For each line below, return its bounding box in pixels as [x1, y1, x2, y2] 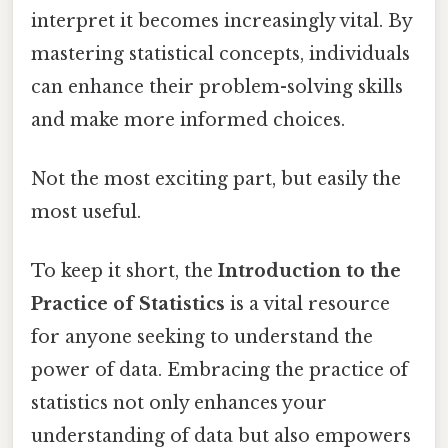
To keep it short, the [31, 260, 218, 283]
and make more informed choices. [31, 108, 345, 131]
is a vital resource [225, 293, 390, 316]
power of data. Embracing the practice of [31, 359, 408, 382]
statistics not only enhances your [31, 392, 327, 415]
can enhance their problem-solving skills [31, 75, 403, 98]
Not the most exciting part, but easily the [31, 168, 401, 191]
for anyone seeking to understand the [31, 326, 373, 349]
